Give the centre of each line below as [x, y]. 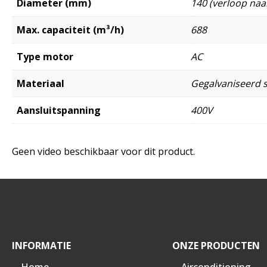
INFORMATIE [41, 245]
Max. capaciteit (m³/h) [70, 30]
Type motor [45, 56]
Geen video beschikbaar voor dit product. [103, 151]
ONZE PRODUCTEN [216, 245]
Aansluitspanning [59, 110]
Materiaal [41, 83]
